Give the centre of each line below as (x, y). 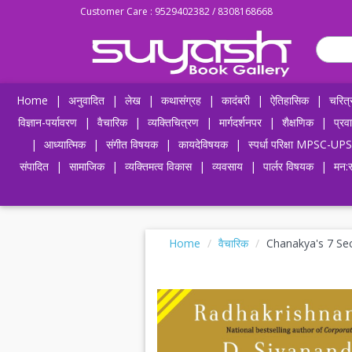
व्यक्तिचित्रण (173, 122)
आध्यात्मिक (64, 144)
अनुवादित (86, 100)
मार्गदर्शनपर (240, 122)
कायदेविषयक (203, 144)
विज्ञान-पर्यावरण (47, 122)
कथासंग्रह (181, 100)
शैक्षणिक (297, 122)
